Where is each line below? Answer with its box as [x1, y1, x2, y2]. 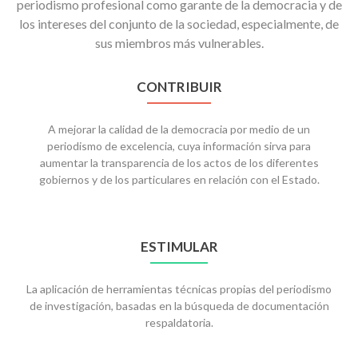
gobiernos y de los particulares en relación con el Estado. [38, 173, 320, 187]
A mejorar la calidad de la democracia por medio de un [48, 122, 310, 137]
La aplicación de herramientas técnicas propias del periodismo [26, 282, 332, 296]
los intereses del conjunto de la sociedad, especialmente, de [19, 16, 339, 32]
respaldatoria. [145, 316, 213, 330]
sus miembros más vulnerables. [94, 35, 264, 51]
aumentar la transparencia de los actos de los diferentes [39, 156, 319, 170]
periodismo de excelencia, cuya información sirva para [47, 139, 311, 153]
